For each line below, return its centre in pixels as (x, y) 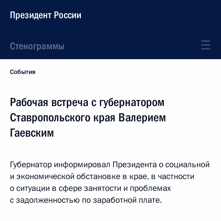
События (23, 72)
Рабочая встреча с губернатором (87, 102)
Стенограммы (37, 46)
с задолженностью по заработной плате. (86, 200)
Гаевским (32, 133)
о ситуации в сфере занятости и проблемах (90, 188)
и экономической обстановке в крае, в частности (102, 176)
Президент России (46, 15)
